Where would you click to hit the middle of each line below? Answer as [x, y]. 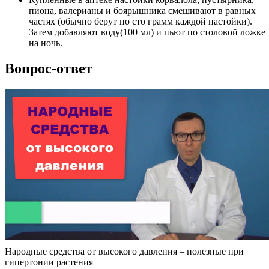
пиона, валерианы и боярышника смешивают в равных [142, 11]
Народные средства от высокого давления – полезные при [124, 252]
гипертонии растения [49, 262]
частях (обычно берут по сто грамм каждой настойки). [141, 22]
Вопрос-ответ [49, 69]
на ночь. [46, 43]
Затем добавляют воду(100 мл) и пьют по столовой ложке [147, 32]
